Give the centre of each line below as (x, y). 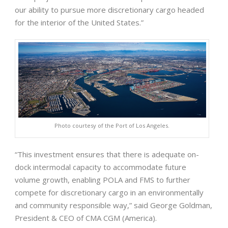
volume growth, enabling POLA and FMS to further (103, 180)
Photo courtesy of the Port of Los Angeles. (112, 126)
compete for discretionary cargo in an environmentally (109, 193)
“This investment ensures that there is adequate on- (107, 154)
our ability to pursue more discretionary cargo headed (109, 9)
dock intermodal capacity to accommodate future (101, 167)
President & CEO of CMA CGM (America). (86, 218)
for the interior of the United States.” (79, 22)
